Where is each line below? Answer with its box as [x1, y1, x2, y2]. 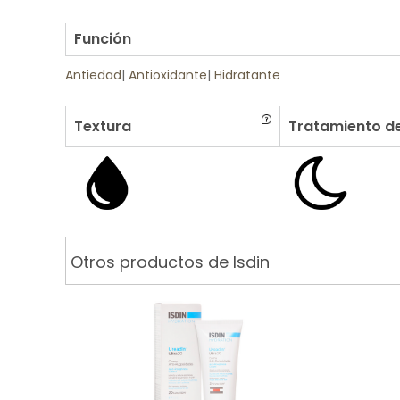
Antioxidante [129, 66, 207, 84]
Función [74, 29, 131, 49]
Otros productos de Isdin [71, 250, 270, 273]
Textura [74, 116, 131, 137]
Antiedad [65, 66, 121, 84]
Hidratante [214, 66, 280, 84]
